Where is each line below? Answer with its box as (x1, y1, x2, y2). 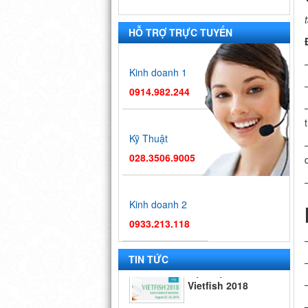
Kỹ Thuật (129, 131, 168, 145)
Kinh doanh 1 (129, 65, 187, 79)
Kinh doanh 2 (129, 197, 187, 211)
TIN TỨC (129, 252, 168, 266)
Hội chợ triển (188, 287, 249, 302)
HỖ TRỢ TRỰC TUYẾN (129, 25, 232, 39)
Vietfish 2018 (188, 243, 248, 258)
